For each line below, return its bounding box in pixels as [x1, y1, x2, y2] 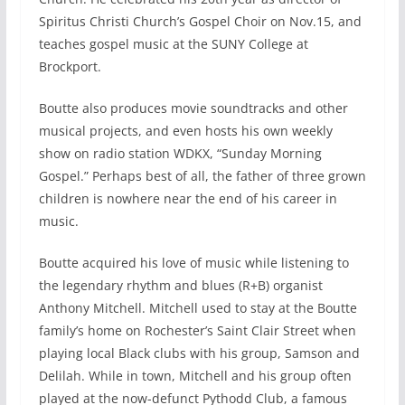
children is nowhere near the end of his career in [38, 190, 337, 208]
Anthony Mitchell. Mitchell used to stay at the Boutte [38, 299, 357, 317]
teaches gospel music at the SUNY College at [38, 35, 308, 53]
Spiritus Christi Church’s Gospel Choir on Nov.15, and [38, 13, 362, 31]
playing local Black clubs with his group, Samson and [38, 344, 360, 363]
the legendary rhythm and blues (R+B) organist [38, 277, 323, 295]
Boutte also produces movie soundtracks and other [38, 99, 348, 118]
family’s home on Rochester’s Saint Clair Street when [38, 322, 356, 340]
